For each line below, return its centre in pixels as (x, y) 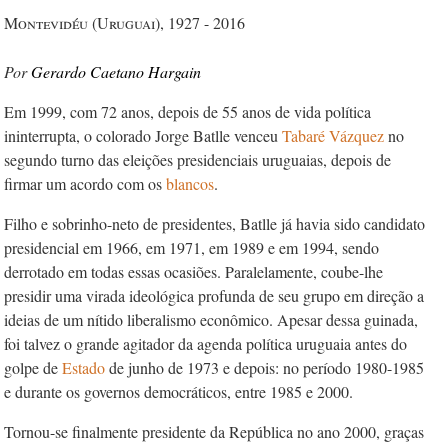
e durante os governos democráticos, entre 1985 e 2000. (178, 391)
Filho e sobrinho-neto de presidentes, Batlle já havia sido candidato (214, 223)
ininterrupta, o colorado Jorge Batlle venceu (143, 135)
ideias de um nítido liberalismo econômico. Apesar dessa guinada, (211, 319)
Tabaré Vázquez (335, 135)
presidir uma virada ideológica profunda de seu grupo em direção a (214, 295)
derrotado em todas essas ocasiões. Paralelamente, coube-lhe (193, 271)
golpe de (33, 367)
